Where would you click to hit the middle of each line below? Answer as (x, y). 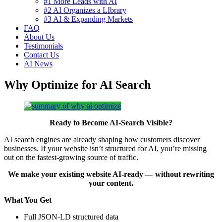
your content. (111, 183)
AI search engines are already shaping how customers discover (102, 139)
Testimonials (43, 46)
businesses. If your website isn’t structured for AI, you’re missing (105, 148)
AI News (38, 64)
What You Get (28, 200)
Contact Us (41, 55)
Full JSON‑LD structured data (71, 217)
